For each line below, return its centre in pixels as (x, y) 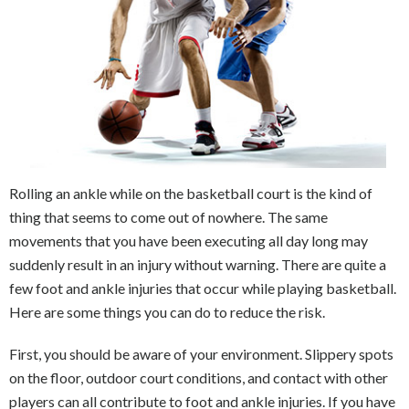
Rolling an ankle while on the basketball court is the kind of (191, 193)
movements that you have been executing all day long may (189, 240)
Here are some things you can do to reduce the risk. (167, 311)
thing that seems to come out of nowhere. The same (168, 216)
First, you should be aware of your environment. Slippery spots (201, 353)
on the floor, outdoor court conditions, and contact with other (199, 377)
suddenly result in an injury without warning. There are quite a (198, 264)
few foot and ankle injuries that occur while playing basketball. (203, 288)
